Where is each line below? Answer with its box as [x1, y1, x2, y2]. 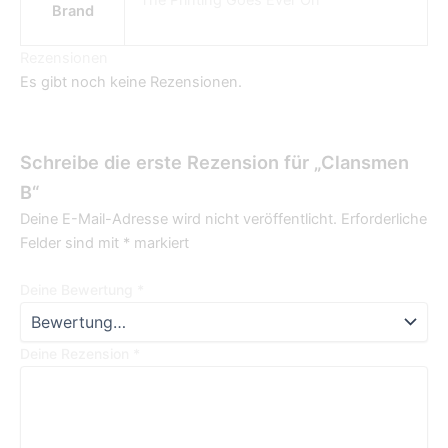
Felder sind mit [20, 233, 123, 252]
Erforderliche [341, 209, 427, 228]
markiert [130, 233, 189, 252]
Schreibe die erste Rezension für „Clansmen [20, 150, 409, 173]
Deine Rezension [20, 345, 133, 363]
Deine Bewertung [20, 281, 137, 299]
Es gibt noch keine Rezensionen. [20, 73, 242, 92]
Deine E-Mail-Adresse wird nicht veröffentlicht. [20, 209, 337, 228]
